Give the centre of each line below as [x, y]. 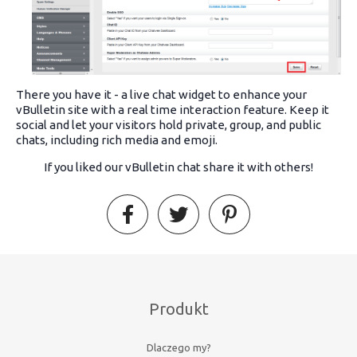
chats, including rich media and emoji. [117, 139]
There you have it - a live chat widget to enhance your [161, 94]
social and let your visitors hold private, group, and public [169, 124]
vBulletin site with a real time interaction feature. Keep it [173, 109]
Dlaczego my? [178, 347]
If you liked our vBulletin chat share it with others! [178, 167]
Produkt [178, 309]
